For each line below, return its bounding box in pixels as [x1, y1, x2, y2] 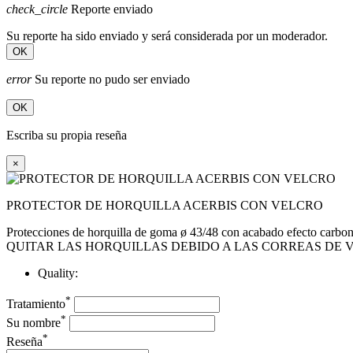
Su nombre [6, 315, 61, 329]
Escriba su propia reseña [6, 128, 127, 143]
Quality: [38, 266, 78, 281]
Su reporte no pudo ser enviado [32, 72, 190, 87]
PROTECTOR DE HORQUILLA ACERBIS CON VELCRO [6, 199, 323, 213]
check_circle [6, 2, 68, 17]
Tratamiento [6, 296, 65, 310]
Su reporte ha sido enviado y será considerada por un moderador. [6, 29, 328, 43]
